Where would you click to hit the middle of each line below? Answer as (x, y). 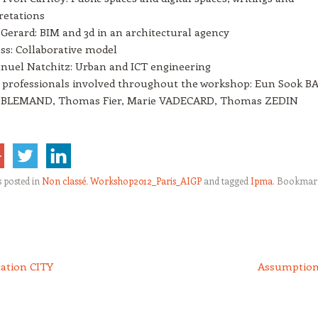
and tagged (226, 180)
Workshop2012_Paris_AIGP (146, 180)
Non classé (64, 180)
